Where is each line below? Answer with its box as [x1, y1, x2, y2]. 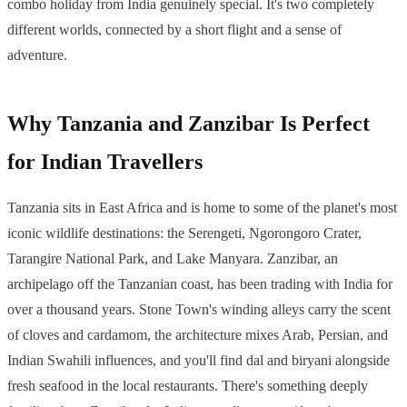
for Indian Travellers [7, 150, 203, 174]
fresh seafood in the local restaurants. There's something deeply [7, 378, 368, 394]
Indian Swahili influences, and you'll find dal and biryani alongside [7, 352, 390, 369]
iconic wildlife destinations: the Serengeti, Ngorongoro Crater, [7, 225, 362, 242]
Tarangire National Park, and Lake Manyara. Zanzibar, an [7, 251, 338, 267]
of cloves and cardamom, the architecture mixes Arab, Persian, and [7, 327, 388, 343]
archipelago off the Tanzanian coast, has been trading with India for [7, 276, 392, 293]
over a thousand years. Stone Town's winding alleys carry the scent [7, 302, 391, 318]
